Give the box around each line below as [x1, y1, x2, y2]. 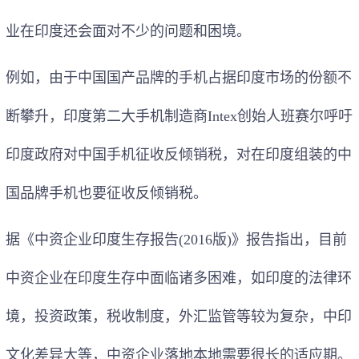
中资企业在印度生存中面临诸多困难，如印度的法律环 [6, 269, 352, 286]
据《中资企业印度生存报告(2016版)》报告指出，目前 [6, 231, 347, 248]
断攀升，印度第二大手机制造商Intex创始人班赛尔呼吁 [6, 107, 353, 124]
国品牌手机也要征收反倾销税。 [6, 184, 208, 201]
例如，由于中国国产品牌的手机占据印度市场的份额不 [6, 69, 352, 86]
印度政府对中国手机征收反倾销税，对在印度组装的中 [6, 146, 352, 163]
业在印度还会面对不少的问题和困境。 [6, 22, 251, 39]
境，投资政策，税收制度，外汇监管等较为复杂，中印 [6, 308, 352, 325]
